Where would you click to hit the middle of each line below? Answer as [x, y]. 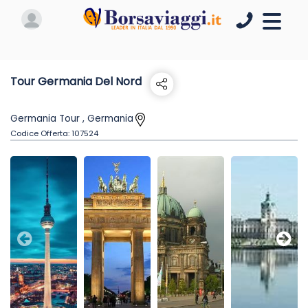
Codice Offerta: [41, 134]
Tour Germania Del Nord [76, 81]
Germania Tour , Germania [72, 118]
